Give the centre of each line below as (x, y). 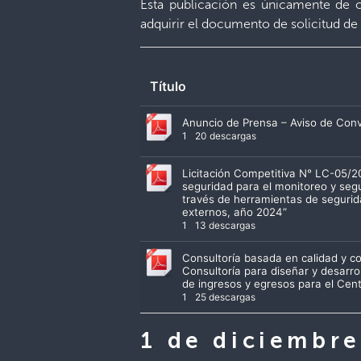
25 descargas (224, 297)
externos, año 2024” (235, 212)
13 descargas (224, 226)
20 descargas (225, 136)
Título (168, 87)
